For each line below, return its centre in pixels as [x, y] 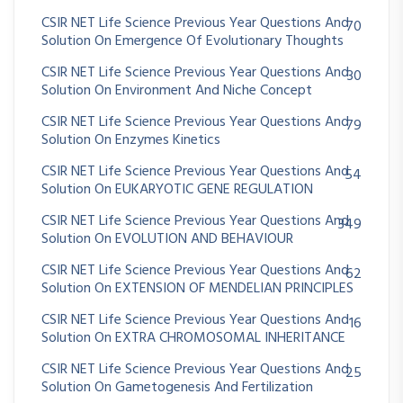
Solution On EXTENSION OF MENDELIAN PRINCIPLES [197, 288]
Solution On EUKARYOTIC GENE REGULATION [177, 189]
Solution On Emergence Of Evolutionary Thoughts [193, 41]
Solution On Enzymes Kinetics [131, 140]
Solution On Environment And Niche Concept [177, 90]
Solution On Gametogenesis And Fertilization [177, 387]
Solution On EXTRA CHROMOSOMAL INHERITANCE [193, 338]
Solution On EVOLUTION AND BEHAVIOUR [167, 239]
